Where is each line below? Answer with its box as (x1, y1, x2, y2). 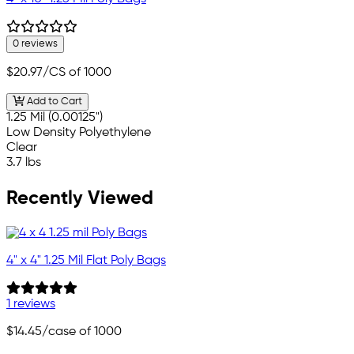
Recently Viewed (6, 189, 153, 209)
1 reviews (6, 298, 55, 311)
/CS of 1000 (43, 66, 111, 79)
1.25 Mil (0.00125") (6, 111, 103, 125)
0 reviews (13, 38, 58, 49)
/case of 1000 (42, 326, 122, 339)
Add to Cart (24, 96, 82, 107)
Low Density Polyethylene (6, 126, 151, 140)
